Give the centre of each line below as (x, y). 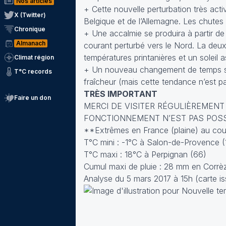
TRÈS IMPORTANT (121, 94)
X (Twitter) (30, 15)
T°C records (33, 71)
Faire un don (33, 98)
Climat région (34, 57)
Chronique (30, 29)
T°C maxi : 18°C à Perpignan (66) (145, 154)
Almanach (31, 43)
